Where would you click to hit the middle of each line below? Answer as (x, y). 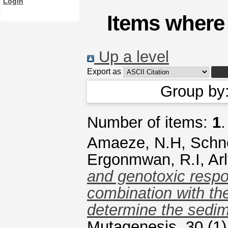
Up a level (132, 57)
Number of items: (150, 122)
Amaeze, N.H (134, 143)
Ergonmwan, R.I (144, 160)
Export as (104, 72)
